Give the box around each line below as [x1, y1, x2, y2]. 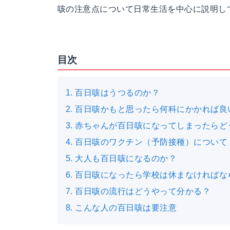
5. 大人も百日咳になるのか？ [66, 154, 177, 163]
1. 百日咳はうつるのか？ [66, 88, 160, 97]
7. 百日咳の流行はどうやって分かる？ [66, 187, 211, 196]
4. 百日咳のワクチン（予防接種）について [66, 138, 228, 146]
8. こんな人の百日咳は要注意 [66, 203, 177, 212]
